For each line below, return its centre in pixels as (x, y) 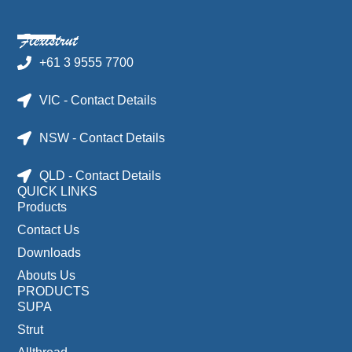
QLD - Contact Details (100, 176)
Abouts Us (47, 276)
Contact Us (49, 230)
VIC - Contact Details (97, 101)
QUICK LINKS (58, 192)
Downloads (49, 253)
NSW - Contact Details (102, 138)
